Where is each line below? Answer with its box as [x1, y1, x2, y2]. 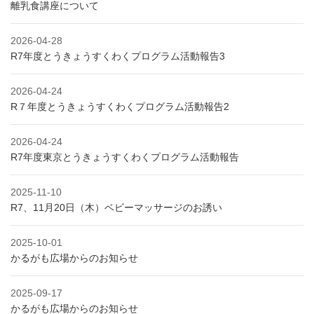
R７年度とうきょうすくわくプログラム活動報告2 [11, 100, 229, 112]
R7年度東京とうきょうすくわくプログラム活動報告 [11, 151, 239, 163]
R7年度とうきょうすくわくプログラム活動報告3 [11, 50, 225, 62]
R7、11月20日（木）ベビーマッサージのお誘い [11, 201, 222, 213]
